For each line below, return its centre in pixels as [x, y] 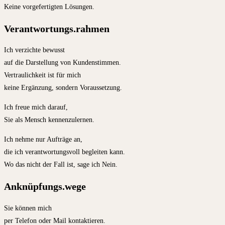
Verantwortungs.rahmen [57, 28]
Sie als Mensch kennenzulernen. [49, 120]
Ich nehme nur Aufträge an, [43, 140]
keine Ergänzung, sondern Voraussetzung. [63, 88]
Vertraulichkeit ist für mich [42, 75]
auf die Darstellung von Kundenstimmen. [63, 63]
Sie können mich [28, 208]
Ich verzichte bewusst [34, 50]
